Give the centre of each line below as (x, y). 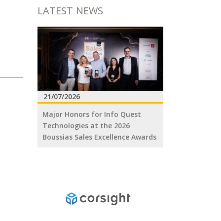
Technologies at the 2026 (86, 125)
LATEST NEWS (70, 11)
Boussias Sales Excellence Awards (99, 137)
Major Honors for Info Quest (92, 114)
